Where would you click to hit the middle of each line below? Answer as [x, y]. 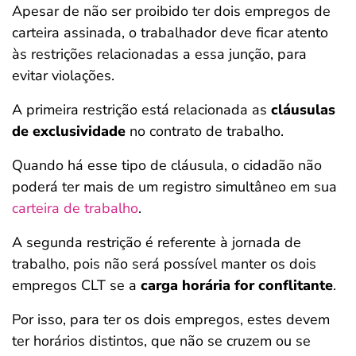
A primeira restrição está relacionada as [139, 110]
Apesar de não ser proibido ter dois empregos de [171, 11]
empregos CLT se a [76, 285]
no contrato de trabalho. [207, 131]
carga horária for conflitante [237, 285]
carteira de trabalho [75, 208]
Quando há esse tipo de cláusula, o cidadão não [167, 165]
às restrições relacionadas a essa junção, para [159, 54]
